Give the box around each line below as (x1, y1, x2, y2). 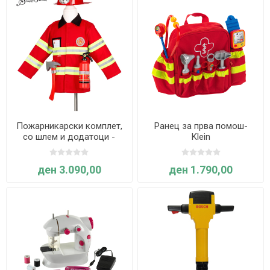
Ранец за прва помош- (154, 120, 248, 131)
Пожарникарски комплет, (16, 120, 122, 131)
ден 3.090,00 (37, 163, 101, 176)
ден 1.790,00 (169, 163, 233, 176)
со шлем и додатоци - (23, 131, 116, 142)
